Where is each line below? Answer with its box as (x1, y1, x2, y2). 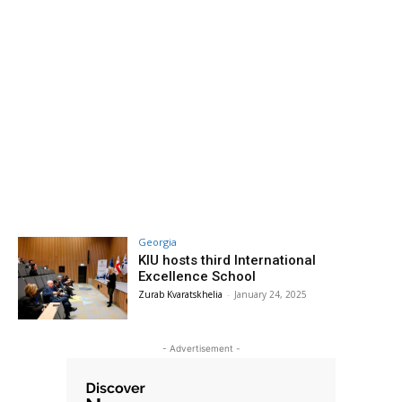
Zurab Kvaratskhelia (138, 288, 223, 301)
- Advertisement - (162, 342, 240, 354)
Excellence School (138, 268, 257, 284)
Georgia (138, 235, 178, 249)
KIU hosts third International (138, 252, 317, 268)
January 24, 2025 (234, 288, 308, 301)
